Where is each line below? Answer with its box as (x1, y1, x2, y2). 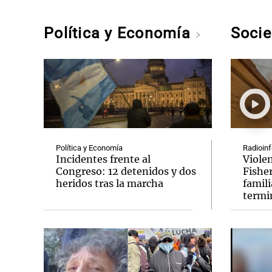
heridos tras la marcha (56, 177, 163, 189)
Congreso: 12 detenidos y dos (56, 165, 196, 177)
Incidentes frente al (56, 153, 151, 165)
